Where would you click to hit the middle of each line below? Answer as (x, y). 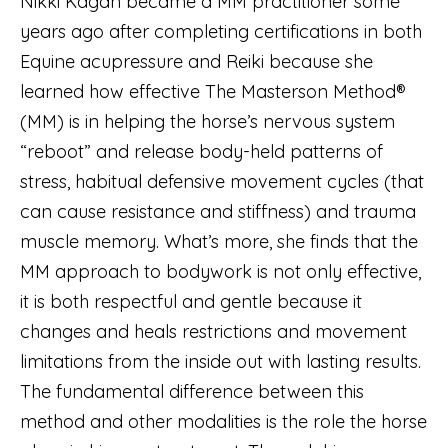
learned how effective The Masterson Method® (213, 91)
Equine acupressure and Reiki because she (196, 61)
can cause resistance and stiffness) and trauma (218, 211)
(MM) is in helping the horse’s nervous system (207, 121)
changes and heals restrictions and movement (213, 331)
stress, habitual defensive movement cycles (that (222, 181)
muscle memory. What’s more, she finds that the (219, 241)
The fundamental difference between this (192, 391)
